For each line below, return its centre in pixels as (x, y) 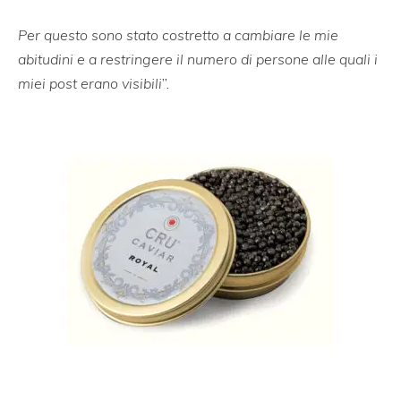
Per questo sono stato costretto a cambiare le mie (178, 35)
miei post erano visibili (90, 84)
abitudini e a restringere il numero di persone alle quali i (198, 60)
